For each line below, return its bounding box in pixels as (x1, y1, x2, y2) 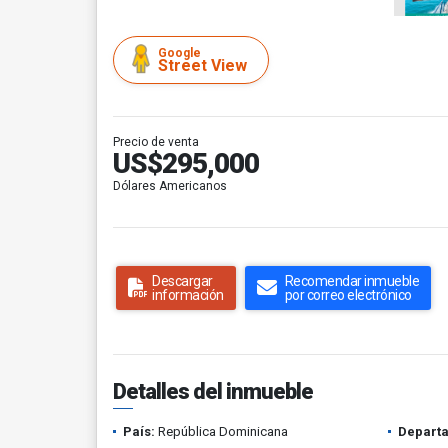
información (152, 287, 224, 303)
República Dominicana (155, 424, 288, 439)
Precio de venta (113, 135, 199, 149)
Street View (158, 56, 247, 75)
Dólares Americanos (113, 179, 227, 193)
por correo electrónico (284, 287, 412, 303)
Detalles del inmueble (113, 379, 313, 404)
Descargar (152, 273, 213, 289)
